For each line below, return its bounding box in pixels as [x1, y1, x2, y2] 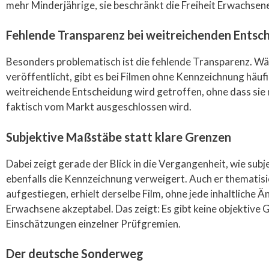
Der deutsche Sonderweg [6, 246, 144, 261]
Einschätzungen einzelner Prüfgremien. [6, 217, 181, 230]
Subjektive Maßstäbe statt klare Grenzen [6, 129, 231, 144]
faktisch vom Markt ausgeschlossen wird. [6, 100, 192, 113]
